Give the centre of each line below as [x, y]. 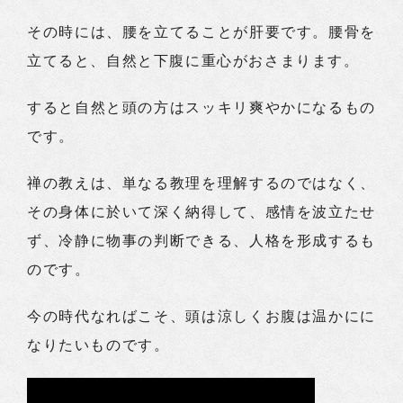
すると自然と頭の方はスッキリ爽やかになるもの [201, 107]
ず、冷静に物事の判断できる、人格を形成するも [201, 241]
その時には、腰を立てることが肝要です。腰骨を [201, 32]
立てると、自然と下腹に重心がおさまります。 [193, 61]
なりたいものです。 [99, 345]
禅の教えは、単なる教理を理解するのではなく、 [201, 183]
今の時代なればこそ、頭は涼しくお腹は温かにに [201, 316]
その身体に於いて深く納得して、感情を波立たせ [201, 212]
